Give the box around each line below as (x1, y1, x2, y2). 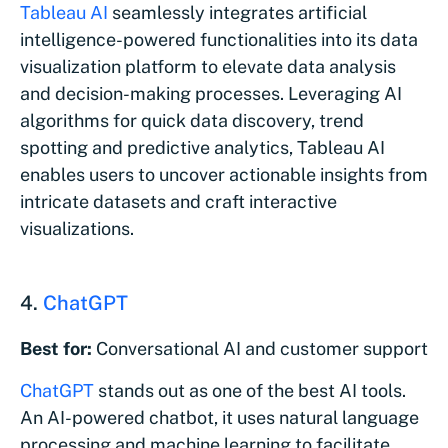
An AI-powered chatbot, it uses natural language (20, 406, 419, 428)
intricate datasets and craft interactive (20, 190, 337, 212)
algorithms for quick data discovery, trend (20, 109, 364, 131)
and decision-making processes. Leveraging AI (20, 82, 402, 104)
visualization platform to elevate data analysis (20, 55, 396, 77)
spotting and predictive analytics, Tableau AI (20, 136, 385, 158)
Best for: (20, 337, 92, 359)
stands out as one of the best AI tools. (94, 379, 406, 401)
